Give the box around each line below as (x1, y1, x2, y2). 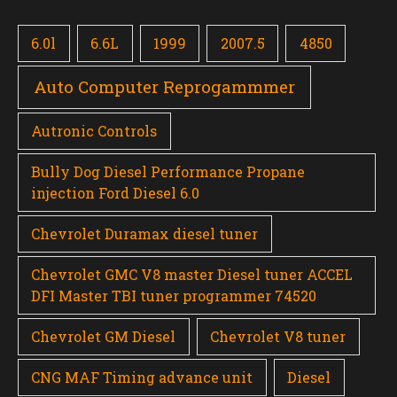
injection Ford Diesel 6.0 (31, 183, 200, 202)
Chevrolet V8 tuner (210, 326, 346, 346)
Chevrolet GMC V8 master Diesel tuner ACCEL (31, 264, 354, 284)
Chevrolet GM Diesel (31, 326, 176, 346)
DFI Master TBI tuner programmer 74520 (31, 285, 317, 305)
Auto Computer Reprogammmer (34, 75, 296, 98)
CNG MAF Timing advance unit (31, 367, 253, 386)
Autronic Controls (31, 121, 158, 140)
